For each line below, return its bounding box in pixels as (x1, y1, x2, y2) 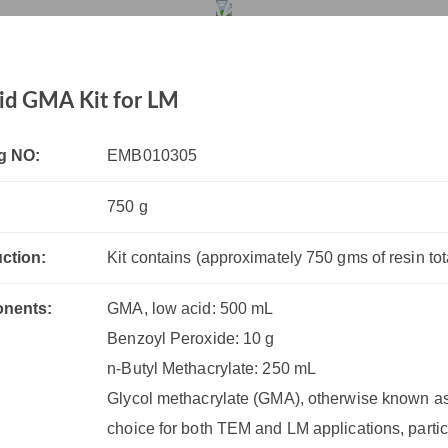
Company (290, 29, 359, 46)
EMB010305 (107, 147, 198, 164)
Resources (210, 29, 281, 46)
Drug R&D (122, 29, 201, 46)
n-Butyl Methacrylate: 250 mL (107, 360, 317, 377)
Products (51, 29, 113, 46)
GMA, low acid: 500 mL (107, 300, 274, 317)
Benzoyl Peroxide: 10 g (107, 330, 275, 347)
